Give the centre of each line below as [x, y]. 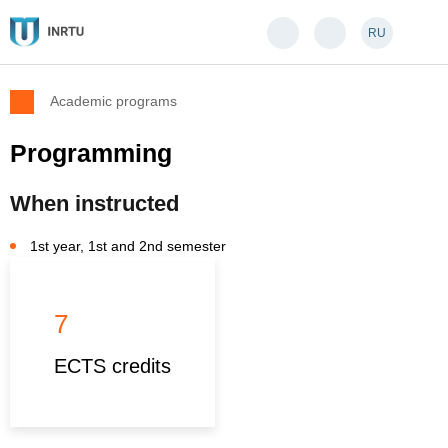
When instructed [94, 203]
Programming [91, 153]
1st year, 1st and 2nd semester [128, 246]
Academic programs [113, 101]
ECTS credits [113, 366]
